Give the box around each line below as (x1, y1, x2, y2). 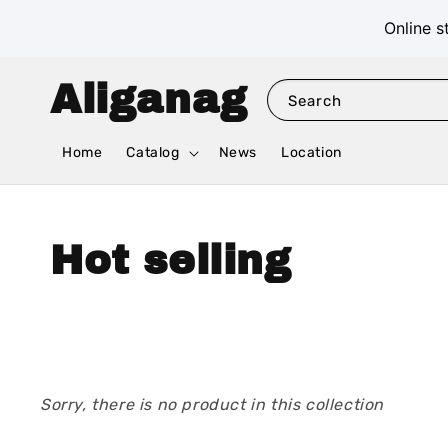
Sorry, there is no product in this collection (40, 395, 384, 415)
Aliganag (50, 77, 248, 121)
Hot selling (50, 239, 292, 283)
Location (281, 144, 342, 162)
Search (287, 91, 342, 110)
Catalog (126, 144, 180, 162)
